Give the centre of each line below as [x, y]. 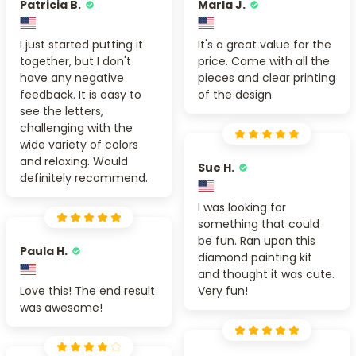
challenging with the [76, 128]
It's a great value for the [265, 44]
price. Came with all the [264, 61]
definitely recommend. [84, 178]
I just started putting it [81, 44]
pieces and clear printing [267, 77]
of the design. [236, 94]
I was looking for [242, 207]
